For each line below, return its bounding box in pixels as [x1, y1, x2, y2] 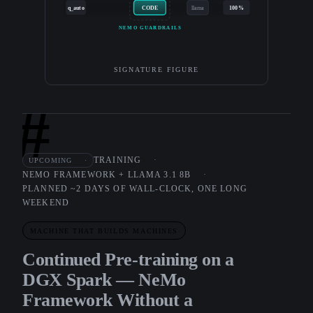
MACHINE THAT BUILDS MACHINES [29, 226, 179, 235]
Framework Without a [22, 289, 193, 310]
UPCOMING [29, 156, 73, 164]
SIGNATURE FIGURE [113, 65, 200, 73]
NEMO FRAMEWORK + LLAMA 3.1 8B [22, 170, 191, 180]
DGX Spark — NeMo [22, 269, 186, 290]
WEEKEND [22, 198, 70, 208]
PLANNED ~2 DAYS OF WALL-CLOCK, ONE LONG [22, 184, 247, 194]
